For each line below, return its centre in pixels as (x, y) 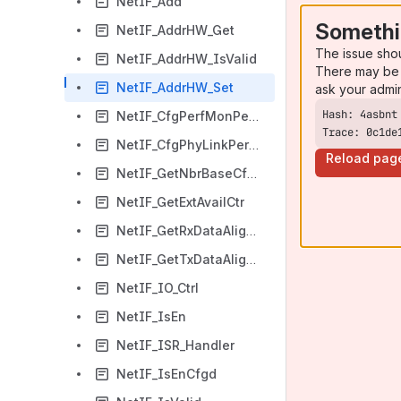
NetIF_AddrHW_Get (175, 30)
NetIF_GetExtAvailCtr (180, 202)
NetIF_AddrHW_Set (175, 87)
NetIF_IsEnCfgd (166, 374)
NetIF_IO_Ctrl (158, 288)
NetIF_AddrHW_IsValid (187, 59)
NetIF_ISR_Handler (175, 345)
